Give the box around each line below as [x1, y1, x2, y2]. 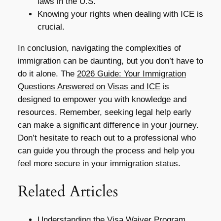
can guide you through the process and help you [17, 146, 194, 155]
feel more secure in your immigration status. [17, 158, 181, 168]
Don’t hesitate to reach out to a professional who [17, 133, 196, 143]
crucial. [37, 22, 65, 32]
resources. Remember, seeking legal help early [17, 107, 191, 117]
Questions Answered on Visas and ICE [17, 81, 160, 91]
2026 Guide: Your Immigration [76, 69, 186, 78]
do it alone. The [17, 69, 77, 78]
